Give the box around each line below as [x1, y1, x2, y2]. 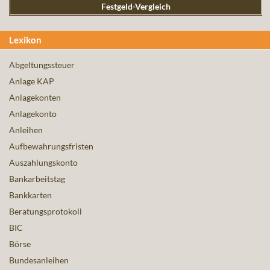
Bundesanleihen [9, 255, 69, 266]
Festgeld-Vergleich [101, 1, 171, 12]
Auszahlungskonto [9, 157, 78, 168]
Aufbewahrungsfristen [9, 141, 93, 152]
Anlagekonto [9, 108, 57, 119]
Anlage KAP [9, 76, 54, 87]
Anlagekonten [9, 92, 61, 103]
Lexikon [9, 34, 42, 46]
